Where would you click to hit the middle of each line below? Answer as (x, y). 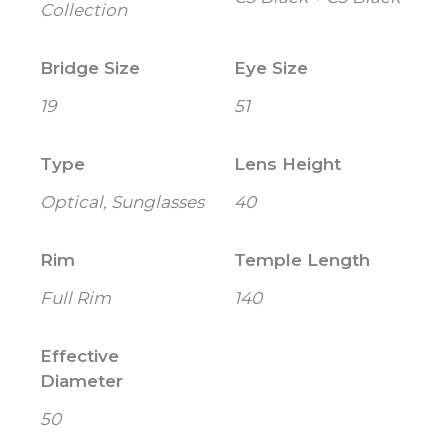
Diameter (81, 380)
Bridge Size (90, 67)
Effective (79, 355)
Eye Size (271, 67)
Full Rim (75, 297)
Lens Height (287, 163)
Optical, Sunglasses (122, 201)
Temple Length (302, 259)
